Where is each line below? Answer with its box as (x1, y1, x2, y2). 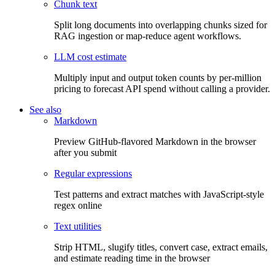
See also (29, 104, 61, 115)
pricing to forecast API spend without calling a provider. (54, 83, 270, 95)
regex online (54, 200, 102, 211)
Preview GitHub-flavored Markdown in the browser (54, 136, 256, 147)
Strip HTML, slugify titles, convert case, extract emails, (54, 242, 268, 253)
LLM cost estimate (54, 52, 126, 63)
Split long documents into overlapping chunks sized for (54, 20, 267, 31)
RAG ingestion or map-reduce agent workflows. (54, 31, 241, 42)
